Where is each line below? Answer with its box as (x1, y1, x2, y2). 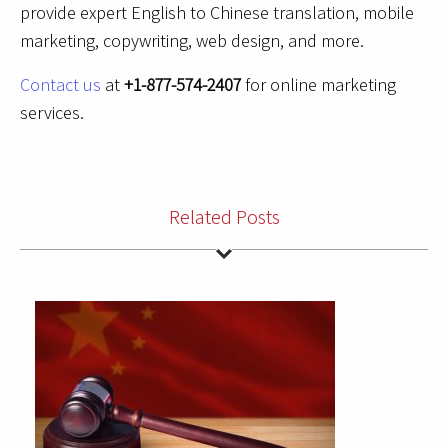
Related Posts (168, 203, 280, 230)
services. (20, 100, 88, 124)
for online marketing (241, 72, 396, 96)
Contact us (20, 72, 101, 96)
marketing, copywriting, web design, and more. (20, 28, 364, 52)
